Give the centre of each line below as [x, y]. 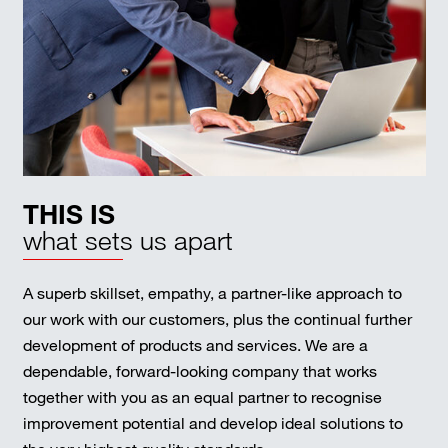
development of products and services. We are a [195, 344]
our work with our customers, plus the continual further [217, 318]
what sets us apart [127, 239]
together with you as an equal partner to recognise [202, 396]
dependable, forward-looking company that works [199, 370]
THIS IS [68, 213]
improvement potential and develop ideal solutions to [212, 422]
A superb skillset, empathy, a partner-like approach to [212, 292]
